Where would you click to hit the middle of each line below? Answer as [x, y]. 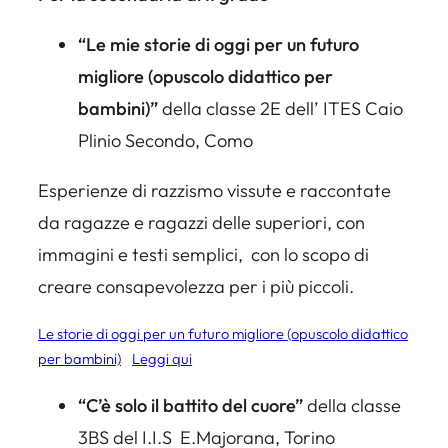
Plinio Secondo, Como [165, 140]
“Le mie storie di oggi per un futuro [218, 44]
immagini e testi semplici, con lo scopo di [203, 255]
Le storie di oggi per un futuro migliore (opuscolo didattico [223, 334]
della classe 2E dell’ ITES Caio [280, 108]
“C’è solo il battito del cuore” [190, 405]
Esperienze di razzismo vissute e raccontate [214, 191]
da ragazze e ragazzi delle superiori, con [201, 223]
